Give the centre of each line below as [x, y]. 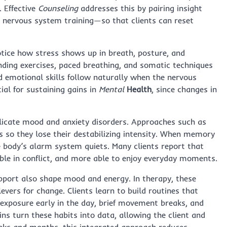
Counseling [58, 8]
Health [139, 89]
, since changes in [184, 89]
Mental [111, 89]
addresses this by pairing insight [140, 8]
